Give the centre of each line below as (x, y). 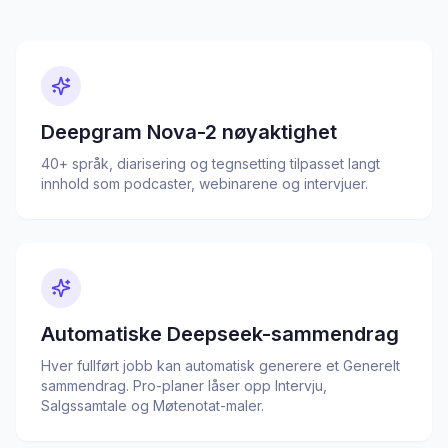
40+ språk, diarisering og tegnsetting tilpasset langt (210, 163)
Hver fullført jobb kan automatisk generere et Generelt (220, 365)
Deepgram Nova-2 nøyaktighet (189, 132)
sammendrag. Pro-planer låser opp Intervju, (184, 385)
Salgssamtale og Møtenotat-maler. (152, 405)
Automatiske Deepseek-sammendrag (220, 334)
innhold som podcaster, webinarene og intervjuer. (204, 183)
